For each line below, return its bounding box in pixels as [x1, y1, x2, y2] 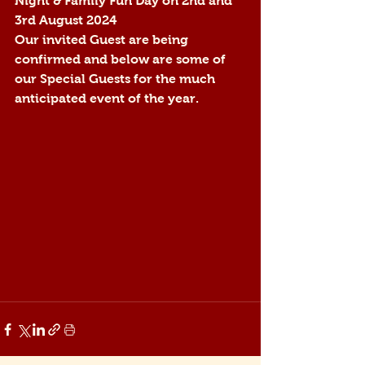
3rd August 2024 [15, 13, 117, 27]
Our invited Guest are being [15, 33, 191, 46]
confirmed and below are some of [15, 52, 229, 66]
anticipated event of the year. [15, 91, 199, 105]
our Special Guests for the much [15, 72, 218, 86]
